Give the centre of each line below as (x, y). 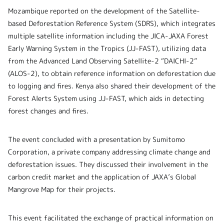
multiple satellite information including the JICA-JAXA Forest (108, 36)
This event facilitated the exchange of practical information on (111, 218)
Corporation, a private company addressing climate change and (109, 152)
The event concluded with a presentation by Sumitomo (96, 139)
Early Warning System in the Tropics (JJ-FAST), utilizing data (107, 48)
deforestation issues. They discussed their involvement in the (108, 164)
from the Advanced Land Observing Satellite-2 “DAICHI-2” (102, 61)
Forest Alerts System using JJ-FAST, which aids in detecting (106, 98)
